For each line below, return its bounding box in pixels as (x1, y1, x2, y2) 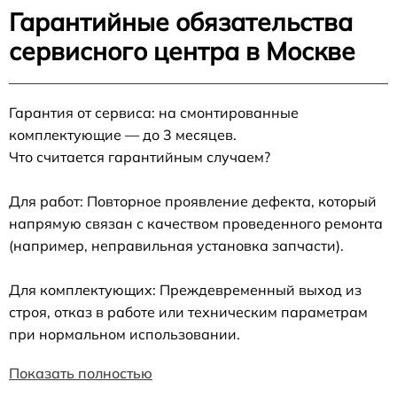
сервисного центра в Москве (9, 35, 355, 66)
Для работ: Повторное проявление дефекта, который (9, 191, 377, 210)
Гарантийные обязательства (9, 5, 353, 37)
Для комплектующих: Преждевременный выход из (9, 280, 362, 299)
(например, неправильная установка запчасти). (9, 236, 344, 254)
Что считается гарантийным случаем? (9, 147, 270, 166)
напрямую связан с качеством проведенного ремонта (9, 214, 383, 232)
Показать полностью (9, 363, 152, 382)
